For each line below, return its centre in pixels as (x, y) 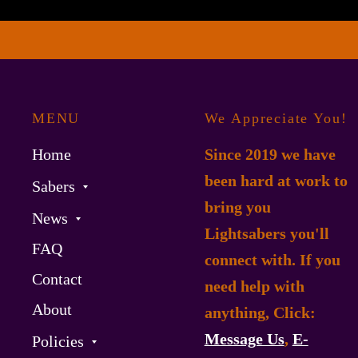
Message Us (244, 339)
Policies (58, 342)
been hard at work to (276, 181)
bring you (237, 207)
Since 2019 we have (270, 155)
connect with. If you (272, 260)
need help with (254, 286)
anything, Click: (260, 313)
